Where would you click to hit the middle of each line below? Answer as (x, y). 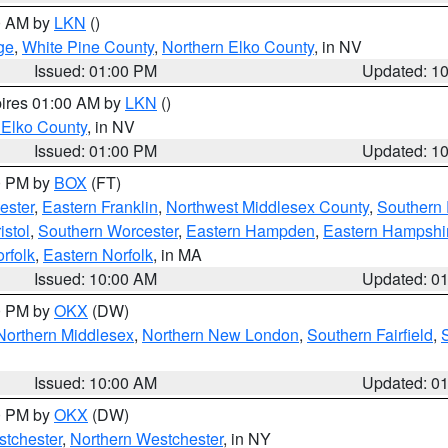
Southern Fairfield (370, 334)
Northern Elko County (238, 46)
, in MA (177, 254)
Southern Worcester (108, 230)
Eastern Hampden (250, 230)
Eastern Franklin (100, 206)
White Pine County (88, 46)
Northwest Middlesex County (267, 206)
